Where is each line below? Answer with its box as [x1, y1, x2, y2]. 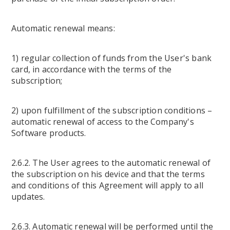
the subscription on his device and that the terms [11, 168, 205, 180]
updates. [11, 191, 45, 202]
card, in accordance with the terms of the [11, 64, 172, 75]
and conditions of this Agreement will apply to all [11, 180, 204, 191]
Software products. [11, 127, 86, 139]
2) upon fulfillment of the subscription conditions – [11, 105, 213, 116]
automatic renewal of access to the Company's [11, 116, 194, 127]
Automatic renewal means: [11, 23, 115, 34]
